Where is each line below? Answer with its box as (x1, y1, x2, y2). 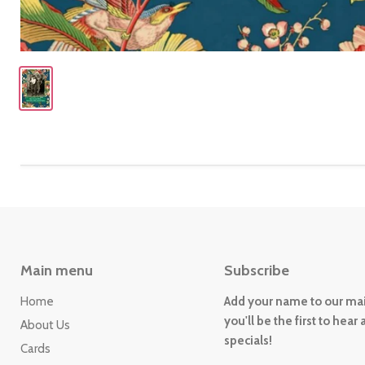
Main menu (20, 262, 93, 280)
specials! (223, 333, 272, 349)
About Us (20, 318, 70, 333)
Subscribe (223, 262, 289, 280)
